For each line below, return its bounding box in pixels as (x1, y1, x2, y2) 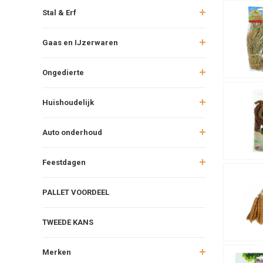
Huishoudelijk (42, 97, 94, 107)
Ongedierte (42, 68, 84, 77)
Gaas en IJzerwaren (42, 38, 118, 47)
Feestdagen (42, 157, 86, 167)
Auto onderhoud (42, 127, 102, 137)
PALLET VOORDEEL (42, 187, 109, 197)
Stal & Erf (42, 8, 76, 17)
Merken (42, 247, 71, 257)
